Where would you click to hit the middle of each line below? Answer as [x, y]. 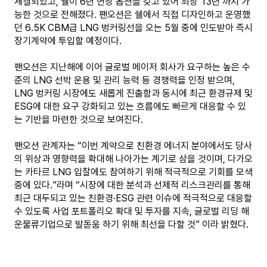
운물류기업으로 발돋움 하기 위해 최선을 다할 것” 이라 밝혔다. [131, 224]
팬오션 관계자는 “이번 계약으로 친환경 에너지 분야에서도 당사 [133, 146]
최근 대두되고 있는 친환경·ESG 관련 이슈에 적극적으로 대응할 [133, 198]
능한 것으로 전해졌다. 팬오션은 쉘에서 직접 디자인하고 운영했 [132, 15]
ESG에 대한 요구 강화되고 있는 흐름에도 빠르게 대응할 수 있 [130, 106]
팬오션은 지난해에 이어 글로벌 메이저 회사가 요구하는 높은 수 [132, 67]
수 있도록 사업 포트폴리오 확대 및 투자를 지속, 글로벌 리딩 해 [132, 211]
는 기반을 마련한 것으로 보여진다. [79, 119]
